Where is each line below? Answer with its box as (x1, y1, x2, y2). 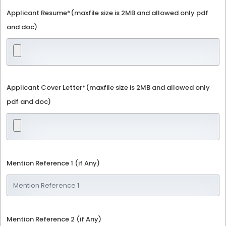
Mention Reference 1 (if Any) (7, 158, 100, 168)
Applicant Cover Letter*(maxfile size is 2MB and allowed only (7, 83, 210, 92)
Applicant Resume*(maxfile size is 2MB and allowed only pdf (7, 8, 208, 18)
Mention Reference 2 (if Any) (7, 214, 101, 224)
